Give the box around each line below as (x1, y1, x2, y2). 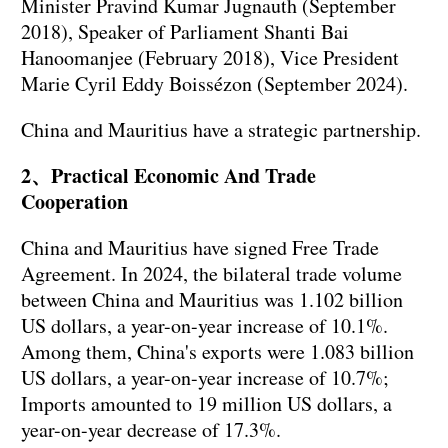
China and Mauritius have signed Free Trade (21, 233, 379, 261)
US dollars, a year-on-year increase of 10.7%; (21, 363, 389, 391)
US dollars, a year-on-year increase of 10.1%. (21, 311, 388, 339)
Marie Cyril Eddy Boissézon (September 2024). (21, 69, 408, 97)
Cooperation (21, 186, 128, 216)
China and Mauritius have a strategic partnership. (21, 115, 421, 143)
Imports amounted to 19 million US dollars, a (21, 389, 392, 417)
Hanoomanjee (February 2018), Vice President (21, 43, 399, 71)
